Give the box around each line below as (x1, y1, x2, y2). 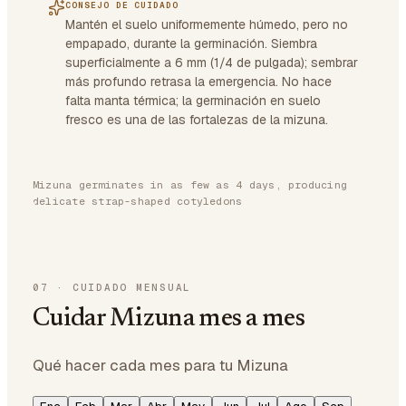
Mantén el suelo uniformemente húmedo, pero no (65, 16, 348, 33)
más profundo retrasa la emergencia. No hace (65, 73, 332, 90)
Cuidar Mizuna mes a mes (33, 306, 304, 332)
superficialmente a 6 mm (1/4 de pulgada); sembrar (65, 54, 358, 71)
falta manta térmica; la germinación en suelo (65, 92, 321, 109)
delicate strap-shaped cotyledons (33, 194, 243, 208)
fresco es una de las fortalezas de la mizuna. (65, 111, 328, 128)
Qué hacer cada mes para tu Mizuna (33, 355, 288, 375)
